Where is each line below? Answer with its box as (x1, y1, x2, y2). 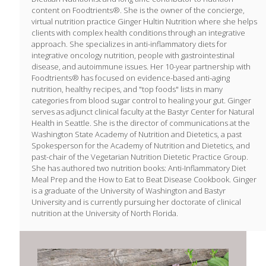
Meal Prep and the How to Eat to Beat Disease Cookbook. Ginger (31, 174, 256, 185)
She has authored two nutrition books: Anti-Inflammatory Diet (31, 163, 246, 174)
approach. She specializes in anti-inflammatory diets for (31, 39, 227, 50)
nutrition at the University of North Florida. (31, 208, 178, 219)
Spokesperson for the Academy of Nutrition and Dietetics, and (31, 140, 250, 151)
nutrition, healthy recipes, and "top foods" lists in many (31, 84, 223, 95)
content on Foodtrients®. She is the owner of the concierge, (31, 5, 245, 16)
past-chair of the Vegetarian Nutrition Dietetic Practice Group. (31, 151, 248, 163)
